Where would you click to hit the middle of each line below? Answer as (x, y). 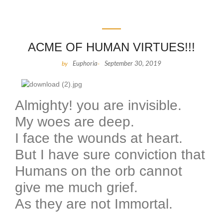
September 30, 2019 (133, 63)
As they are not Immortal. (94, 204)
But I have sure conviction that (110, 154)
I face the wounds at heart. (99, 138)
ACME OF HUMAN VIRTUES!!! (111, 47)
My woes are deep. (75, 121)
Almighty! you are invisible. (98, 105)
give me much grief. (76, 187)
